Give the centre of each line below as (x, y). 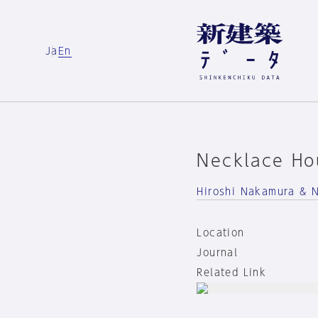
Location (221, 233)
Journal (218, 253)
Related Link (232, 273)
